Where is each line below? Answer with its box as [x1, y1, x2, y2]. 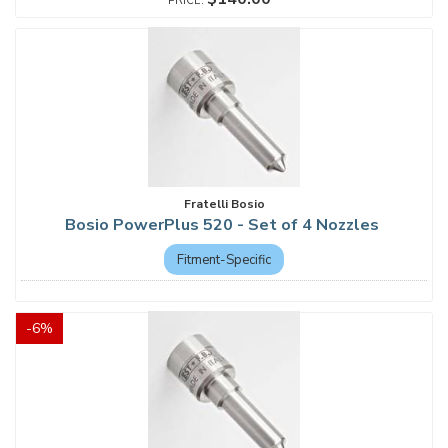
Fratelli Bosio [183, 196, 265, 212]
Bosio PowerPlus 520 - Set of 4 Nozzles [65, 214, 383, 236]
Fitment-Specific [177, 250, 271, 268]
